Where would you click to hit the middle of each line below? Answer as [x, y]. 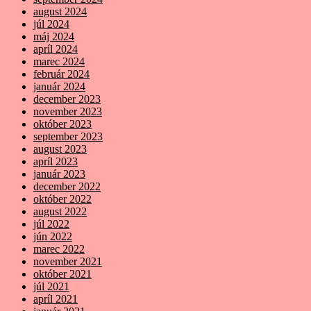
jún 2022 [53, 237]
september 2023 [68, 137]
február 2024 [61, 74]
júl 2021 [51, 287]
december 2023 [67, 99]
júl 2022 [51, 224]
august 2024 [60, 12]
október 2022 [62, 199]
